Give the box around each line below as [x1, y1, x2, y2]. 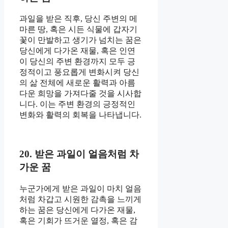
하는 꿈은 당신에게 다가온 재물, [19, 205, 135, 214]
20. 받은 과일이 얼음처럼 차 [19, 148, 139, 159]
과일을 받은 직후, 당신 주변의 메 [19, 14, 137, 23]
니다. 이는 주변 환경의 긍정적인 [19, 100, 135, 109]
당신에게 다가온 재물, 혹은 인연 [19, 46, 135, 55]
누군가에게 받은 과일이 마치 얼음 [19, 184, 141, 193]
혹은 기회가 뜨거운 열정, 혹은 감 [19, 216, 137, 225]
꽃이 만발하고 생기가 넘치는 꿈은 [19, 36, 141, 45]
